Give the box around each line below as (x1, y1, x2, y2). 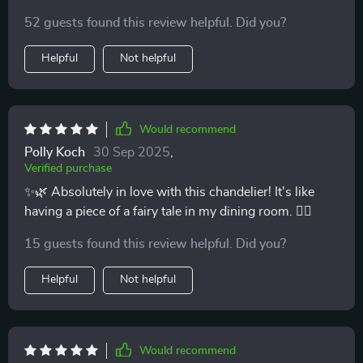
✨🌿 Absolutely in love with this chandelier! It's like (24, 185, 314, 199)
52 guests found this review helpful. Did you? (24, 15, 286, 29)
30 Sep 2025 (93, 145, 170, 159)
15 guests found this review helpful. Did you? (24, 237, 286, 250)
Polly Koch (24, 145, 85, 159)
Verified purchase (24, 162, 112, 174)
